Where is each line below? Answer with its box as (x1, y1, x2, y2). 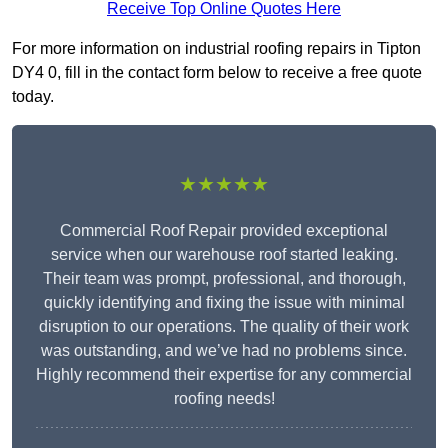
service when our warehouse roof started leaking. (50, 246, 398, 264)
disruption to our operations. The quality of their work (39, 318, 409, 336)
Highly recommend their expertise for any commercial (36, 366, 412, 384)
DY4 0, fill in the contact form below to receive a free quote (12, 64, 422, 82)
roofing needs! (173, 390, 275, 408)
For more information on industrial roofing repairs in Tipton (12, 40, 421, 58)
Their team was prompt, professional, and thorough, (42, 270, 406, 288)
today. (12, 88, 54, 106)
